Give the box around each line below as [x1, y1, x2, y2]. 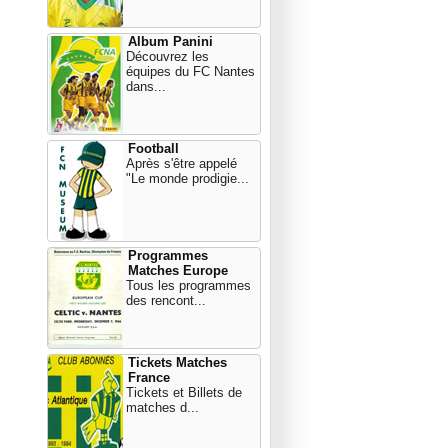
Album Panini [128, 34, 213, 49]
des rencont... [126, 293, 206, 308]
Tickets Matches [128, 355, 227, 370]
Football [128, 141, 179, 156]
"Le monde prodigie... [126, 171, 249, 186]
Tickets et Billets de [126, 385, 242, 400]
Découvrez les [126, 49, 209, 64]
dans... [126, 79, 166, 94]
